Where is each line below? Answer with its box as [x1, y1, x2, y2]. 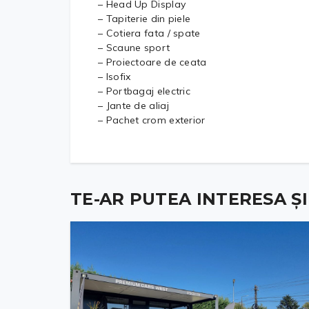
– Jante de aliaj [98, 99, 169, 112]
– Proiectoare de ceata [98, 56, 207, 68]
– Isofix [98, 70, 131, 83]
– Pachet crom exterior [98, 114, 206, 126]
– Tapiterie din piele [98, 12, 191, 25]
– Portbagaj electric [98, 85, 190, 97]
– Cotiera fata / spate [98, 27, 201, 39]
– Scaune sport [98, 41, 170, 54]
